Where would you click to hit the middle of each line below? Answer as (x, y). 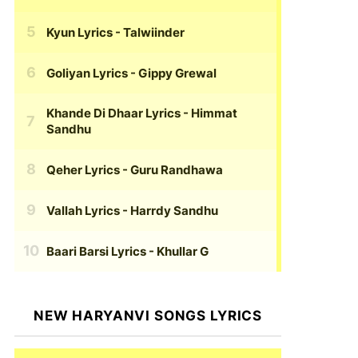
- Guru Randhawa (171, 169)
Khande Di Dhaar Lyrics (113, 113)
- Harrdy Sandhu (169, 210)
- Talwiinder (149, 32)
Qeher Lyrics (83, 169)
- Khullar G (177, 251)
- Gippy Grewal (172, 73)
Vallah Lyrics (83, 210)
